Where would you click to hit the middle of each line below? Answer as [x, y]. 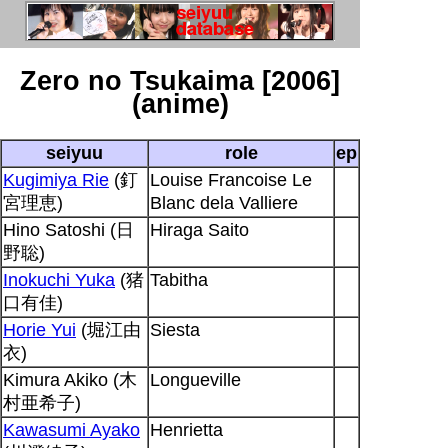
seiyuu [74, 152]
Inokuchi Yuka [59, 279]
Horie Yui [39, 329]
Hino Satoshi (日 [68, 229]
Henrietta [186, 429]
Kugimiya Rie [56, 179]
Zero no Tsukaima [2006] [180, 81]
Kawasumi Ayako [71, 429]
